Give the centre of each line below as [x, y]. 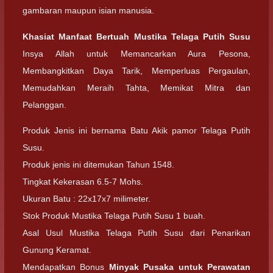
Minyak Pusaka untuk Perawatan [180, 267]
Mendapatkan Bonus [66, 267]
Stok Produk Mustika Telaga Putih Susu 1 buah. [114, 215]
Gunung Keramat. [57, 250]
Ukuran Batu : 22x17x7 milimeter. [87, 198]
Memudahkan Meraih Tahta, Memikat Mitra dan [136, 87]
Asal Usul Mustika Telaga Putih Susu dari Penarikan [136, 232]
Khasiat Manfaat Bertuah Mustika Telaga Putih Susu [136, 36]
